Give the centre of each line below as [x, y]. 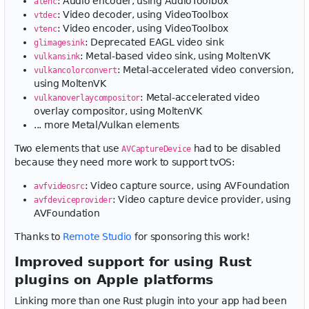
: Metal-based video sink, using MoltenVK [175, 56]
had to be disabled [236, 148]
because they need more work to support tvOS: [125, 162]
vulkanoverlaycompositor [87, 98]
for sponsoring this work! [191, 237]
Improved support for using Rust [133, 262]
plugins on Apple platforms [114, 280]
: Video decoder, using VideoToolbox [142, 14]
